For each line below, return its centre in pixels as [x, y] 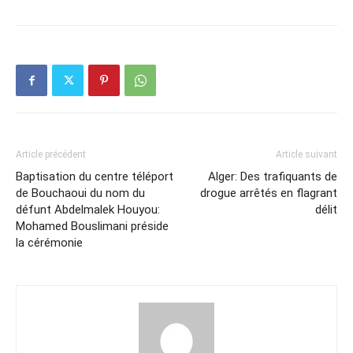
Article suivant [307, 155]
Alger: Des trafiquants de [273, 177]
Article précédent [51, 155]
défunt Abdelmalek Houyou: [88, 210]
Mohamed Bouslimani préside [92, 227]
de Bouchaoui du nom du [80, 193]
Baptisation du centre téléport [95, 177]
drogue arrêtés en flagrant [269, 193]
